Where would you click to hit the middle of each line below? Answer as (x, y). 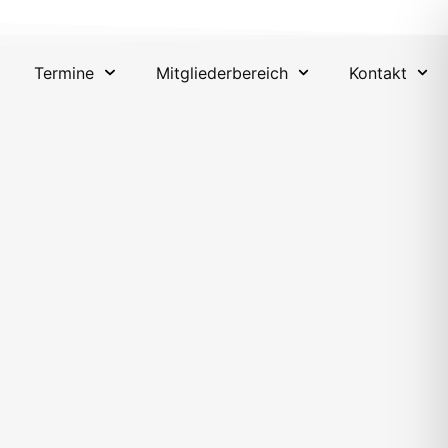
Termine (64, 72)
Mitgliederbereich (221, 72)
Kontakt (377, 72)
